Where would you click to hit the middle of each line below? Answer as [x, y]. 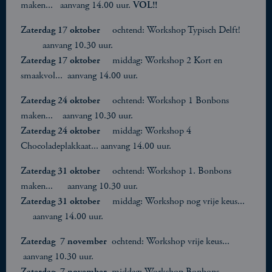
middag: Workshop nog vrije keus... [180, 201]
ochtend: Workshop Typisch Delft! [180, 30]
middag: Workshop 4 [152, 131]
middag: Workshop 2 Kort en [167, 60]
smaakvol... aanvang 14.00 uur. [79, 76]
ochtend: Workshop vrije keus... [174, 241]
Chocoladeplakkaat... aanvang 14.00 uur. [96, 146]
